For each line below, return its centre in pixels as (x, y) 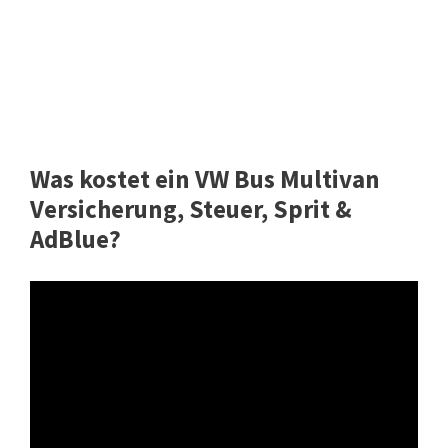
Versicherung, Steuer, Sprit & (191, 209)
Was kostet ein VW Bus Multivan (205, 179)
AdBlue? (75, 239)
